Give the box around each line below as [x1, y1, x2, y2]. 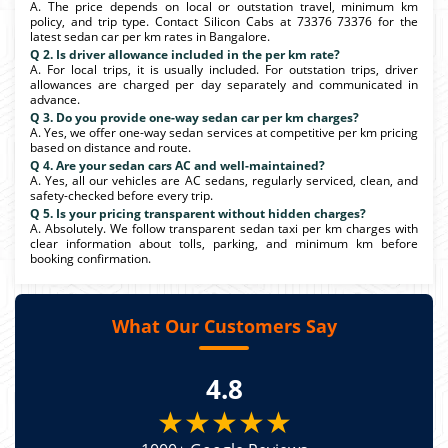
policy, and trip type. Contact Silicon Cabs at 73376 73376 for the [30, 12, 418, 30]
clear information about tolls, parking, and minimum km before [30, 234, 418, 252]
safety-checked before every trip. [30, 186, 213, 204]
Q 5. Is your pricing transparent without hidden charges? [30, 204, 366, 222]
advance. [30, 90, 80, 108]
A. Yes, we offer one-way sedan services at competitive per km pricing [30, 123, 418, 141]
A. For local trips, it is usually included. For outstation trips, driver [30, 60, 418, 78]
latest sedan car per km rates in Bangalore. [30, 27, 270, 45]
